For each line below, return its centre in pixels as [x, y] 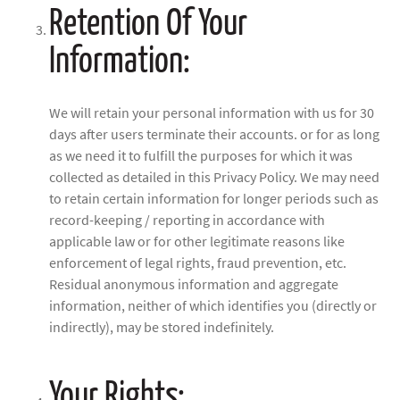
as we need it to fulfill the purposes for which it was [201, 157]
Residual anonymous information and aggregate [194, 285]
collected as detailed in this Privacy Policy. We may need [214, 178]
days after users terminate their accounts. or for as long [214, 135]
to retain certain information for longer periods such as [214, 200]
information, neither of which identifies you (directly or [213, 307]
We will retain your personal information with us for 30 [212, 114]
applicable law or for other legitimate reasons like [197, 242]
